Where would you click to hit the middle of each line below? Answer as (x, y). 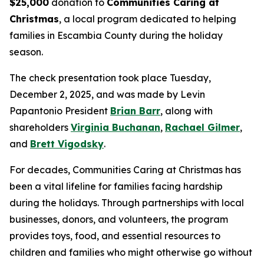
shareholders (40, 128)
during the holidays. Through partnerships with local (127, 203)
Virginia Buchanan (115, 128)
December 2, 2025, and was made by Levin (107, 95)
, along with (187, 111)
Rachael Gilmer (202, 128)
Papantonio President (60, 111)
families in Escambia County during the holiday (116, 36)
